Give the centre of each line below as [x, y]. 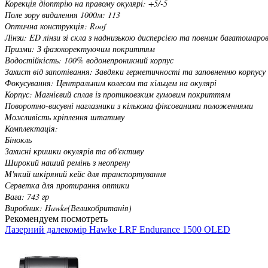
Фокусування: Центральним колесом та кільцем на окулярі [111, 83]
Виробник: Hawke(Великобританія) [68, 208]
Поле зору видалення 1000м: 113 [63, 14]
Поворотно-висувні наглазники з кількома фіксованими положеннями [129, 105]
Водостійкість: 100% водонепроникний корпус [89, 60]
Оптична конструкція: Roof [55, 26]
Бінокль [18, 139]
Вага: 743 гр [27, 196]
